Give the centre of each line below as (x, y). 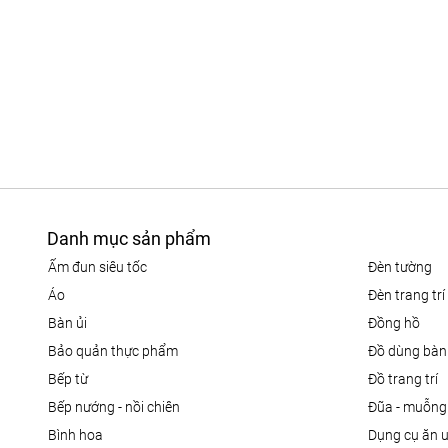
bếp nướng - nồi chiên (118, 407)
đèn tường (405, 267)
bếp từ (72, 379)
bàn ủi (72, 323)
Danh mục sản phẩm (129, 239)
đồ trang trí (408, 379)
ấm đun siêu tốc (102, 267)
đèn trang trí (411, 295)
